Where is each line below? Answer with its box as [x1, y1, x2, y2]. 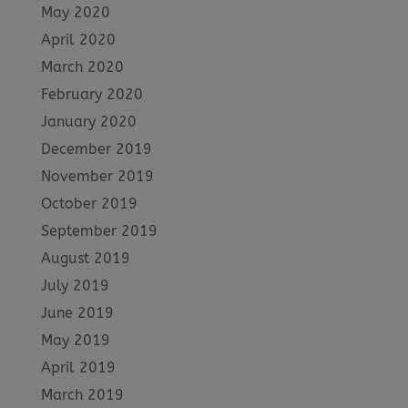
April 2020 [40, 30, 116, 48]
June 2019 [40, 303, 114, 321]
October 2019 [40, 194, 138, 212]
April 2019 [40, 358, 116, 376]
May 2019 [40, 331, 110, 349]
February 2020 [40, 85, 143, 103]
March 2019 [40, 385, 124, 403]
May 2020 [40, 3, 110, 21]
